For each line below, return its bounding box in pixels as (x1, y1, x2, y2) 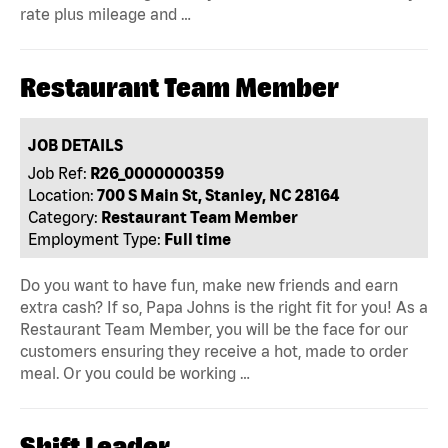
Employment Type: (28, 229, 162, 248)
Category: (28, 207, 99, 226)
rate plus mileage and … (20, 4, 191, 23)
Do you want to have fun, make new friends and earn (20, 275, 398, 294)
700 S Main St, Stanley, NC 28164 (97, 185, 340, 204)
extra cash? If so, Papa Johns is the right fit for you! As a (20, 297, 428, 316)
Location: (28, 185, 95, 204)
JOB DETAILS (28, 135, 124, 154)
